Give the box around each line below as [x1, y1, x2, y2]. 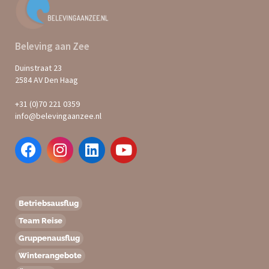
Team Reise [19, 216, 62, 225]
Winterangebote [19, 250, 82, 260]
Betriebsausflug [19, 198, 79, 208]
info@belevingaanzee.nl [15, 110, 101, 121]
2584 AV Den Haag [15, 74, 78, 85]
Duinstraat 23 [15, 62, 62, 73]
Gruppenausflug [19, 233, 80, 243]
